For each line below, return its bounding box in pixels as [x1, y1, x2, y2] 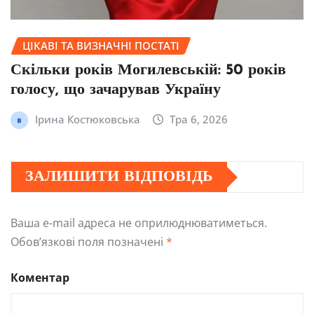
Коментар [11, 270, 69, 286]
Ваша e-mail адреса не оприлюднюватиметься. [11, 215, 267, 231]
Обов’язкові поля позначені [11, 234, 166, 250]
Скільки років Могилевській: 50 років [11, 62, 286, 79]
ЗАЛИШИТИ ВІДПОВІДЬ [25, 169, 213, 186]
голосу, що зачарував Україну [11, 82, 221, 99]
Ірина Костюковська [34, 112, 140, 127]
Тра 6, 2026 [170, 112, 228, 127]
